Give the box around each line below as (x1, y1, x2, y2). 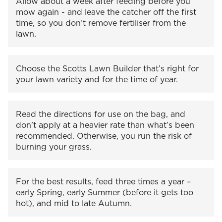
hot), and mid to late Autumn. (16, 197, 134, 209)
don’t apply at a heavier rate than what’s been (16, 119, 194, 130)
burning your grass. (16, 141, 94, 152)
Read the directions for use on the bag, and (16, 108, 185, 119)
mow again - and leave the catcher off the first (16, 6, 196, 17)
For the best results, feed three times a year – (16, 175, 191, 187)
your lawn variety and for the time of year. (16, 73, 180, 85)
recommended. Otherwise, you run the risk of (16, 130, 192, 141)
